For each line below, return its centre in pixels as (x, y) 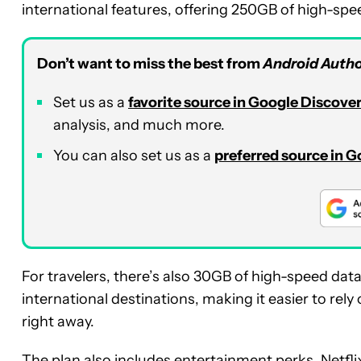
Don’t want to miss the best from (150, 63)
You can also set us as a (134, 155)
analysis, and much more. (139, 124)
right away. (58, 322)
